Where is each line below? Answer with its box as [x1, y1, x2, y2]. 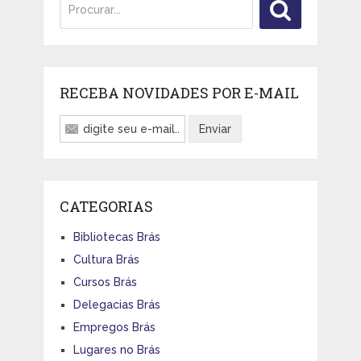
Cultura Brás [73, 252, 139, 266]
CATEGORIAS [59, 196, 153, 216]
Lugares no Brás [73, 342, 160, 356]
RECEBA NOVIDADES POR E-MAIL [59, 82, 299, 102]
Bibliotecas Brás [73, 230, 160, 243]
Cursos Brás [73, 275, 137, 288]
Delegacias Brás [73, 297, 160, 311]
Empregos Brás [73, 320, 156, 334]
